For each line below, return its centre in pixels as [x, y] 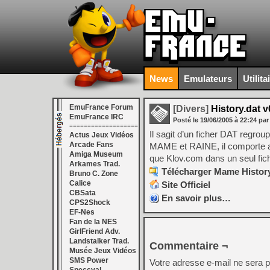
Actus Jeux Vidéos [102, 135]
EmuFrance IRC [96, 117]
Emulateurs [208, 78]
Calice [80, 183]
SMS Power [89, 260]
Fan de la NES [93, 222]
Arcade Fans [91, 145]
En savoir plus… [196, 198]
